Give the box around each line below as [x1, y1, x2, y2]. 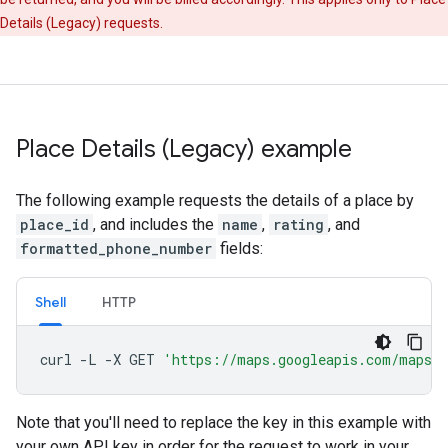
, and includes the [93, 215, 218, 234]
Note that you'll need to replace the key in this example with [16, 413, 431, 432]
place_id [20, 215, 89, 234]
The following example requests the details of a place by [16, 191, 414, 210]
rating [273, 215, 324, 234]
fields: [216, 239, 263, 258]
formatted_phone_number [20, 239, 212, 258]
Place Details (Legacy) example [16, 134, 352, 164]
